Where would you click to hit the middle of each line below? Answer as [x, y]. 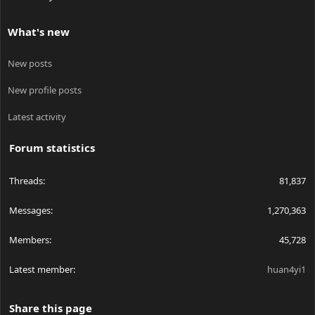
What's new [39, 32]
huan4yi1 [287, 270]
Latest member [41, 270]
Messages [30, 211]
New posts [30, 64]
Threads [26, 181]
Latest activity [37, 117]
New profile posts [45, 90]
